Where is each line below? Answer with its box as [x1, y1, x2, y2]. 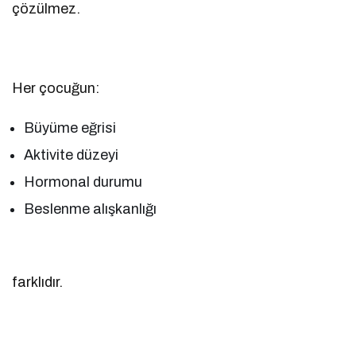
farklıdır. [12, 273, 63, 290]
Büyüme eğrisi [24, 119, 117, 136]
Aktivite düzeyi [24, 146, 119, 163]
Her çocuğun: [12, 79, 100, 96]
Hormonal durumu [24, 173, 143, 190]
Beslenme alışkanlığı [24, 200, 157, 217]
